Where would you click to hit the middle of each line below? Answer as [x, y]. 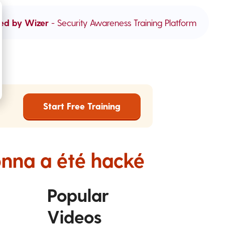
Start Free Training [82, 106]
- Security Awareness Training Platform [123, 22]
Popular [78, 195]
